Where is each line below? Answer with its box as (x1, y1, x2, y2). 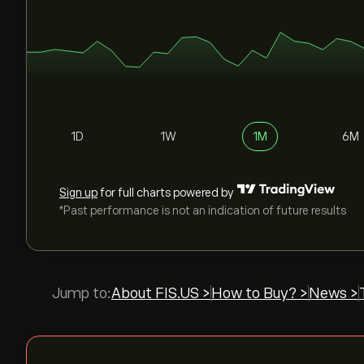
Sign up (59, 186, 97, 199)
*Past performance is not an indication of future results (59, 204, 346, 217)
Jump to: (52, 285, 111, 301)
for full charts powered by (97, 186, 234, 199)
